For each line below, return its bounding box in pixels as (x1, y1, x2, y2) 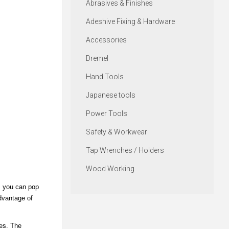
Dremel (85, 54, 108, 63)
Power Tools (85, 109, 127, 118)
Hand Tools (85, 73, 124, 81)
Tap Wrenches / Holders (85, 146, 164, 155)
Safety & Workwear (85, 128, 147, 136)
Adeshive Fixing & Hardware (85, 17, 175, 26)
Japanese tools (85, 91, 135, 100)
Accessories (85, 36, 127, 44)
